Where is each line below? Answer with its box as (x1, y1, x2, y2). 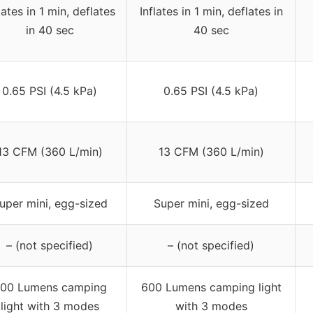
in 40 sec (25, 23, 74, 38)
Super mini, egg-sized (153, 196, 269, 211)
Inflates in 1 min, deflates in (139, 4, 283, 19)
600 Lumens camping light (140, 280, 282, 295)
